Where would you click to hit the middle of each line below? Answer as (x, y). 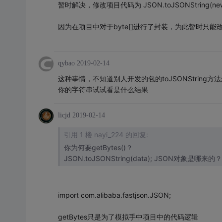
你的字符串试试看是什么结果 (103, 89)
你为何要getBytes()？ (98, 147)
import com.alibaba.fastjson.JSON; (114, 195)
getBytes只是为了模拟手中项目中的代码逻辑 (128, 217)
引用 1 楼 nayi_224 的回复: (106, 134)
